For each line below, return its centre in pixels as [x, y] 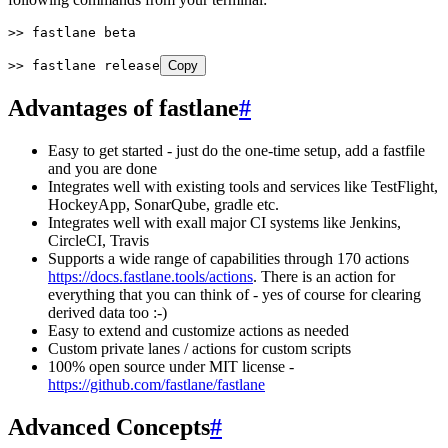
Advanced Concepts [109, 427]
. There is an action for [324, 277]
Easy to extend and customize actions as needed [198, 331]
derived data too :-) [107, 313]
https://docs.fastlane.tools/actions [150, 277]
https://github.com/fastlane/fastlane [156, 385]
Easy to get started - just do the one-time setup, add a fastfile [236, 151]
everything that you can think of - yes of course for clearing [234, 295]
